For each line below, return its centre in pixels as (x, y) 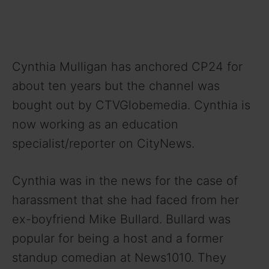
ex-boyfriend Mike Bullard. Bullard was (121, 219)
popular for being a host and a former (118, 238)
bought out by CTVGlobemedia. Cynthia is (131, 105)
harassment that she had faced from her (125, 200)
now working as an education (95, 124)
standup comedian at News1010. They (119, 257)
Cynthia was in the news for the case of (125, 180)
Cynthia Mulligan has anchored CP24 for (127, 66)
